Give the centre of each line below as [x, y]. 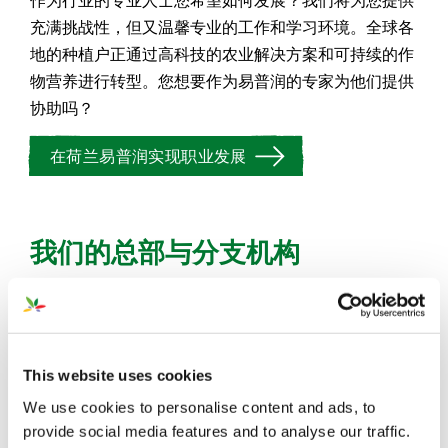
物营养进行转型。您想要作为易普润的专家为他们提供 [222, 81]
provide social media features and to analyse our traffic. [217, 431]
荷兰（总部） [99, 312]
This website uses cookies [118, 375]
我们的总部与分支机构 [165, 251]
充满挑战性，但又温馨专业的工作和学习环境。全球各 [222, 27]
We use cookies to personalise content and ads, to [199, 407]
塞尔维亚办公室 [107, 432]
